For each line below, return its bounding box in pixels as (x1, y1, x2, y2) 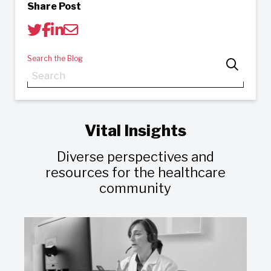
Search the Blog (27, 54, 83, 63)
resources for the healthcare (45, 165, 226, 180)
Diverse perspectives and (56, 149, 214, 165)
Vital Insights (84, 121, 186, 140)
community (99, 180, 172, 196)
